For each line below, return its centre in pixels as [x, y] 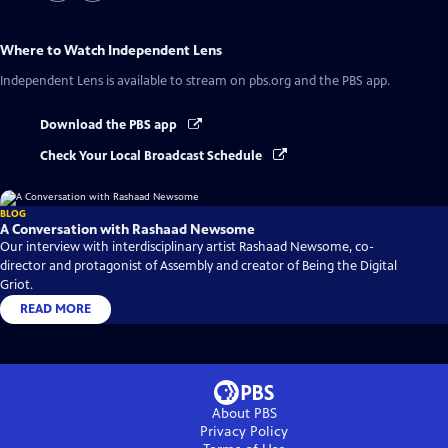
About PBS [244, 413]
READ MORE [55, 308]
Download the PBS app [110, 125]
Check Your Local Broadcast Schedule [152, 155]
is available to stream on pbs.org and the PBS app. [246, 81]
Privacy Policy [244, 431]
